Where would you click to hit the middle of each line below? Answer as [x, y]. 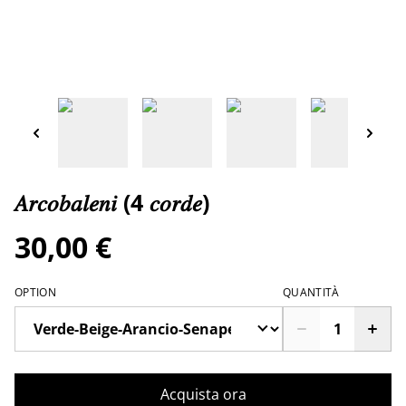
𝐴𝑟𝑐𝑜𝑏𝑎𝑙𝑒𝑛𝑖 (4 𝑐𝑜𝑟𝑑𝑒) [112, 203]
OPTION [35, 293]
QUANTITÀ [311, 293]
